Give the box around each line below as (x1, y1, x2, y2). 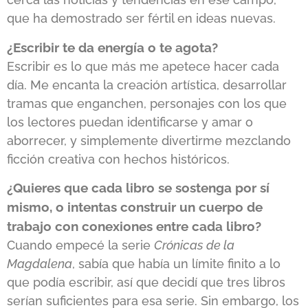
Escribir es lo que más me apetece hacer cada (7, 58, 279, 74)
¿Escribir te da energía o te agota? (7, 39, 218, 55)
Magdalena (7, 256, 72, 271)
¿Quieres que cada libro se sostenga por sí (7, 179, 269, 195)
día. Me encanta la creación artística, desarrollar (7, 77, 287, 92)
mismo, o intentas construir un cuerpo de (7, 199, 263, 214)
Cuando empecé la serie (7, 237, 154, 252)
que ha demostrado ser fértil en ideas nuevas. (7, 11, 276, 26)
